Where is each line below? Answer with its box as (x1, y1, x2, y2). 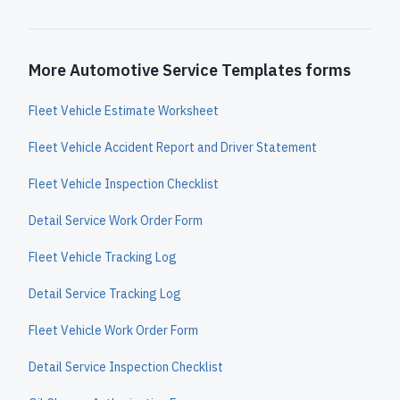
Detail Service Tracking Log (29, 286, 181, 302)
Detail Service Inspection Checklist (29, 359, 223, 375)
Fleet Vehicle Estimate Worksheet (29, 103, 219, 119)
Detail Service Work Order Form (29, 212, 203, 229)
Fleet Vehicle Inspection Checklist (29, 176, 219, 192)
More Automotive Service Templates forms (29, 60, 351, 80)
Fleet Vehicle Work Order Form (29, 322, 198, 338)
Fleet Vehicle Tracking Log (29, 249, 177, 265)
